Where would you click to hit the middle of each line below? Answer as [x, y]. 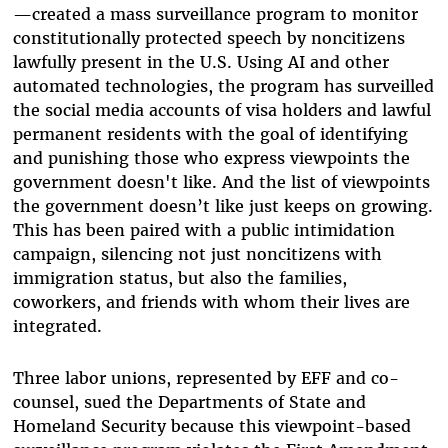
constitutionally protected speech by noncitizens [208, 38]
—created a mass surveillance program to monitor [215, 14]
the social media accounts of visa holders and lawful [221, 110]
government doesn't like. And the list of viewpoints [221, 182]
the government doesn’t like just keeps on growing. [222, 206]
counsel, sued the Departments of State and [189, 402]
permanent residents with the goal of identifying [210, 134]
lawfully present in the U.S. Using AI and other [200, 62]
